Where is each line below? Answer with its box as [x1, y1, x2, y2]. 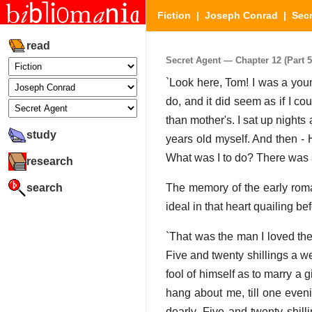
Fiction [157, 10, 191, 21]
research [26, 155, 73, 167]
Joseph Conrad [205, 10, 278, 21]
